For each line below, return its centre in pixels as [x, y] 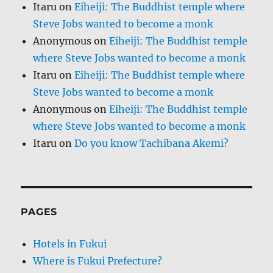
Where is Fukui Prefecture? [98, 261]
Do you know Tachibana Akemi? [152, 144]
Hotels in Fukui [70, 244]
